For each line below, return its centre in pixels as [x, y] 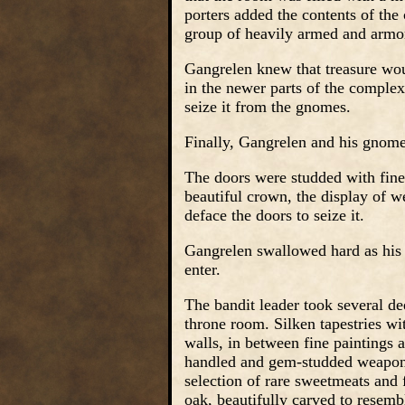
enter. [202, 269]
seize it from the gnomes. [268, 107]
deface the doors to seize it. [274, 215]
